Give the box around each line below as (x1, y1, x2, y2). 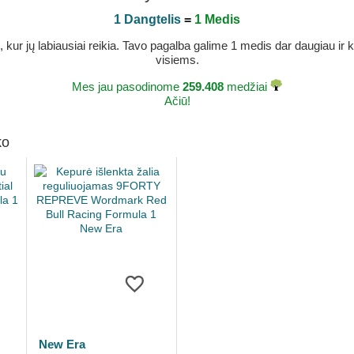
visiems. (155, 53, 199, 66)
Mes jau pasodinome (72, 80, 183, 93)
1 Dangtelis (114, 13, 181, 26)
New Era (38, 337, 85, 351)
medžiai (224, 80, 270, 93)
